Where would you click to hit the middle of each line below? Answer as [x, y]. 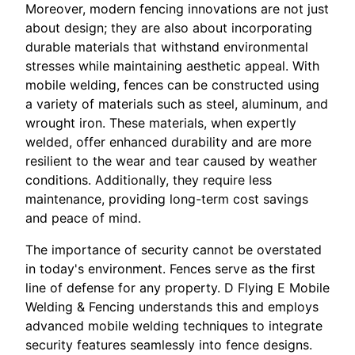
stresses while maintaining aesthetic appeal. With [172, 65]
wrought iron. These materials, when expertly [161, 122]
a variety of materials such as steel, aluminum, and [177, 103]
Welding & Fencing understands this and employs [172, 306]
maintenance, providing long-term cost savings [167, 198]
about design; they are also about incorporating [169, 27]
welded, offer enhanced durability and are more [168, 141]
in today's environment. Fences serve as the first [170, 268]
